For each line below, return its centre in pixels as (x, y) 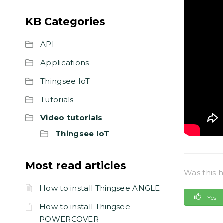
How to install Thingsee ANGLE (100, 188)
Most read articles (76, 166)
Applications (65, 62)
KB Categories (65, 22)
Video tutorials (71, 118)
